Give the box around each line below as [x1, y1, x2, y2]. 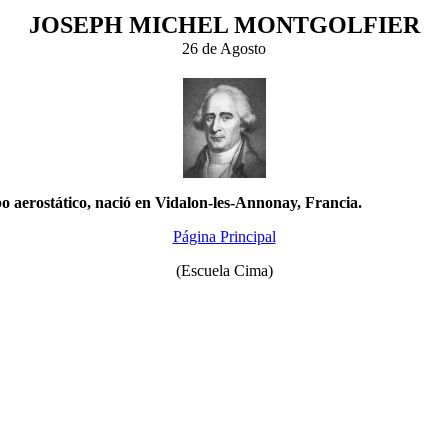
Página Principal [172, 228, 276, 245]
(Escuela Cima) [175, 262, 273, 279]
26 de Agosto [182, 40, 266, 57]
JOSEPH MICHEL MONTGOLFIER [28, 12, 420, 38]
